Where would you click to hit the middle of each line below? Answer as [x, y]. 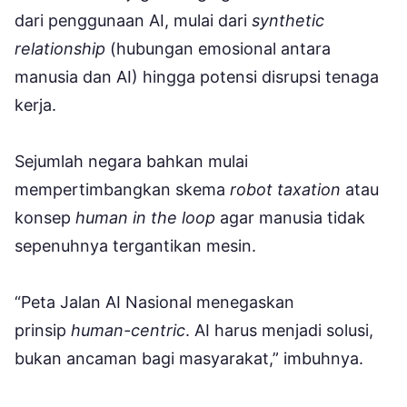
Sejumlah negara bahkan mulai [131, 162]
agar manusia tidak [290, 218]
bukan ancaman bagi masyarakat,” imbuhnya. [189, 359]
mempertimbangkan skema [122, 190]
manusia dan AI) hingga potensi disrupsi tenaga [197, 77]
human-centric [128, 331]
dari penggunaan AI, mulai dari [133, 21]
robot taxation [285, 190]
